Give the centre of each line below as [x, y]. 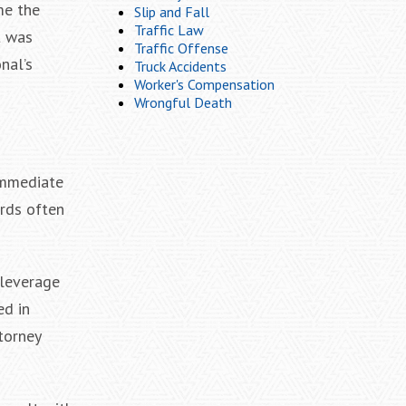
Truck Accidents [180, 66]
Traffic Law [169, 30]
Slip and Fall [172, 12]
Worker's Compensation [204, 84]
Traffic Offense [181, 48]
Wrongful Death [183, 102]
